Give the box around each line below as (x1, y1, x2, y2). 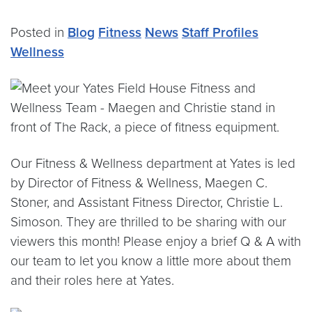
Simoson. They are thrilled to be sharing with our (10, 214, 286, 230)
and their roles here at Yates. (10, 272, 174, 288)
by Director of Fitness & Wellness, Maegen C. (10, 175, 267, 191)
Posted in (10, 24, 68, 40)
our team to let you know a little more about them (10, 253, 291, 269)
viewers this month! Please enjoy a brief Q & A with (10, 233, 301, 249)
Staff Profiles (182, 24, 258, 40)
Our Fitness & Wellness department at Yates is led (10, 155, 295, 171)
